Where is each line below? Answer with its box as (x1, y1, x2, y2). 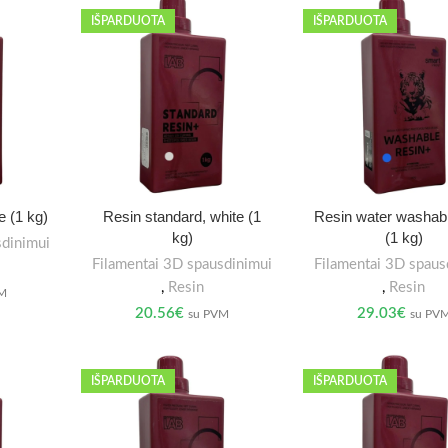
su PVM (188, 307, 230, 320)
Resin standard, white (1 (103, 207, 262, 225)
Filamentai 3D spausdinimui (92, 256, 273, 272)
